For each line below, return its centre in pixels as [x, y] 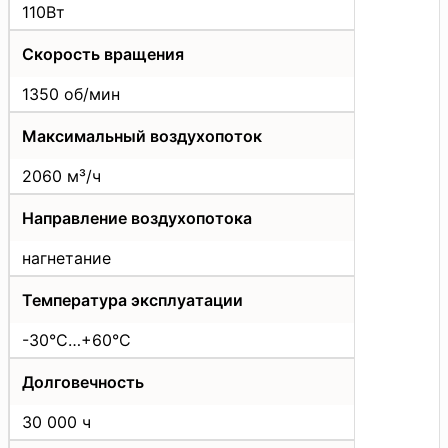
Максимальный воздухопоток [142, 136]
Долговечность [83, 382]
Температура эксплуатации [132, 300]
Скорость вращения [103, 54]
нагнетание [66, 258]
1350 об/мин [71, 94]
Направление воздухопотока [137, 218]
